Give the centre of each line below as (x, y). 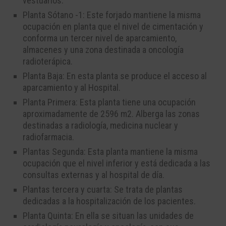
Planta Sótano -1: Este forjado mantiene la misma (112, 15)
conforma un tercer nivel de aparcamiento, (100, 38)
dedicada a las (185, 163)
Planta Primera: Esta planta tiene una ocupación (109, 102)
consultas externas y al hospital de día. (94, 175)
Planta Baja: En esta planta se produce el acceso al (115, 76)
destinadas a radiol (57, 126)
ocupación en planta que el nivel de (88, 27)
